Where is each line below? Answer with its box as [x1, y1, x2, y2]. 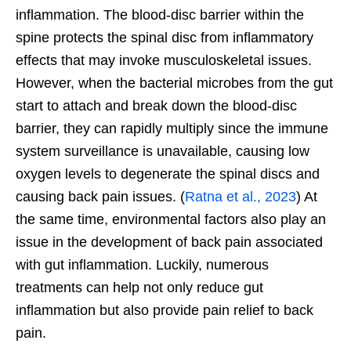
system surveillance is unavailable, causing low [16, 143, 309, 159]
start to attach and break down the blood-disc [16, 97, 297, 114]
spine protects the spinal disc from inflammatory [16, 29, 313, 45]
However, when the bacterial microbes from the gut [16, 74, 333, 91]
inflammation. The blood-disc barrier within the [16, 6, 304, 23]
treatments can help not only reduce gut [16, 279, 263, 295]
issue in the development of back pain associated [16, 233, 323, 250]
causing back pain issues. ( [16, 188, 185, 204]
